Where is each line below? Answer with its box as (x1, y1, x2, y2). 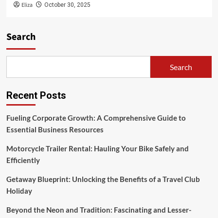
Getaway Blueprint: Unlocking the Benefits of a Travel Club (6, 175, 200, 183)
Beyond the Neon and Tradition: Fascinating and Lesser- (6, 205, 191, 214)
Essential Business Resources (6, 125, 104, 134)
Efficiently (6, 156, 40, 164)
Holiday (6, 186, 32, 195)
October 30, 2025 (44, 1, 91, 8)
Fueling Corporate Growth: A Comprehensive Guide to (6, 113, 186, 122)
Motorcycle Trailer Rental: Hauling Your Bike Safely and (6, 144, 189, 153)
